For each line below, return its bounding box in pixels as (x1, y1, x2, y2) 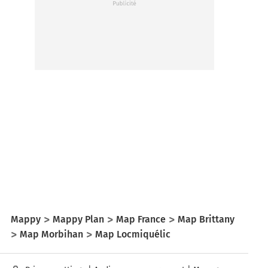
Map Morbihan (20, 228, 83, 240)
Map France (116, 213, 166, 225)
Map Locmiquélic (95, 228, 170, 240)
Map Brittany (178, 213, 234, 225)
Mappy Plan (53, 213, 104, 225)
